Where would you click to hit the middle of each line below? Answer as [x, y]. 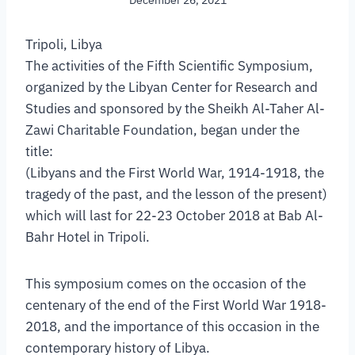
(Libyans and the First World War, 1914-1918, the [175, 173]
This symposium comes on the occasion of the [166, 284]
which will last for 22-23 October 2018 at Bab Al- [174, 216]
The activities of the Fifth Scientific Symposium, [169, 66]
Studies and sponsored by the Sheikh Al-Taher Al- [175, 109]
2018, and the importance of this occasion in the [172, 327]
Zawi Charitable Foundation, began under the [162, 130]
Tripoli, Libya [64, 45]
